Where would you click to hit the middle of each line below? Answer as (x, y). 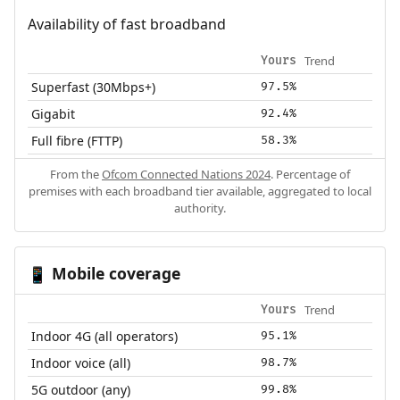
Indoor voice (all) (81, 362)
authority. (200, 208)
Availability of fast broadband (126, 24)
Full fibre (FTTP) (77, 140)
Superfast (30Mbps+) (94, 87)
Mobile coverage (113, 273)
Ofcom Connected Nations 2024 (186, 174)
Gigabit (54, 113)
